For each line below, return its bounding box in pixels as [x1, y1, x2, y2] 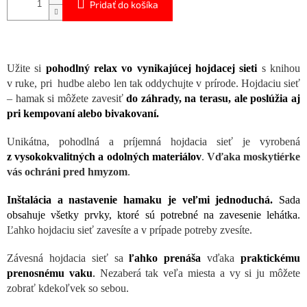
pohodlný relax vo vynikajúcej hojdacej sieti [45, 62, 258, 75]
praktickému [241, 252, 301, 265]
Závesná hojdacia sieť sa [7, 252, 130, 265]
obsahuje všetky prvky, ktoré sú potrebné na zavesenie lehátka [7, 209, 297, 221]
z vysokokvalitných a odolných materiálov [7, 151, 201, 163]
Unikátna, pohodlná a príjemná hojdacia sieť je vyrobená [7, 136, 300, 148]
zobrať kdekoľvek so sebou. [7, 282, 129, 295]
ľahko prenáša [129, 252, 201, 265]
